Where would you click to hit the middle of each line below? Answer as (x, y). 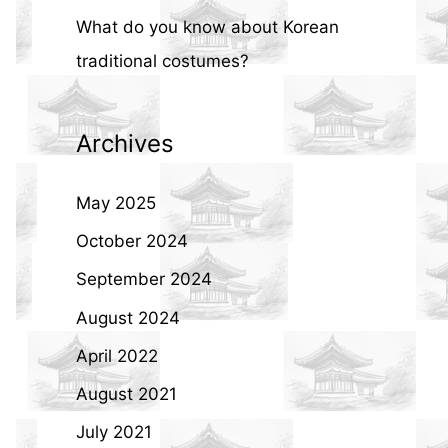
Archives (125, 143)
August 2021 (126, 394)
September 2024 (144, 279)
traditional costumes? (162, 61)
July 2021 (114, 432)
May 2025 (116, 202)
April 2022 (117, 355)
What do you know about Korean (207, 27)
